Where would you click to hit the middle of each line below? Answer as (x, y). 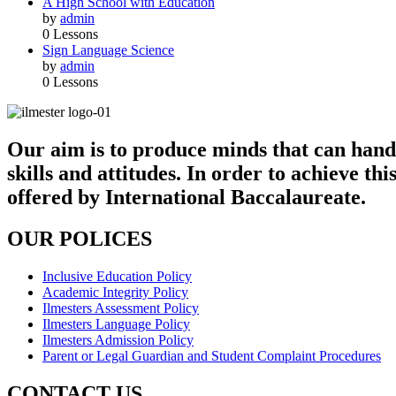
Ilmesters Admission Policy (118, 340)
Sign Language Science (108, 50)
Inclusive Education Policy (117, 277)
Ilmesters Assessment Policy (121, 308)
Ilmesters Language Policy (116, 324)
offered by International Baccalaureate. (187, 198)
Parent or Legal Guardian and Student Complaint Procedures (212, 356)
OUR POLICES (80, 239)
